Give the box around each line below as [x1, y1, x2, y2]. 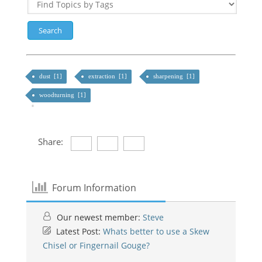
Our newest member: [56, 212, 143, 223]
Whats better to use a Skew [102, 226, 209, 237]
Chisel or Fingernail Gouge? [42, 240, 150, 251]
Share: [38, 136, 64, 147]
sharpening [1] [153, 73, 196, 80]
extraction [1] [88, 73, 129, 80]
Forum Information [52, 181, 137, 194]
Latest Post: [56, 226, 103, 237]
